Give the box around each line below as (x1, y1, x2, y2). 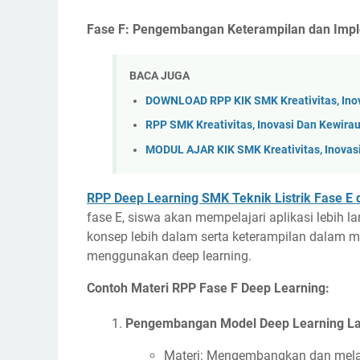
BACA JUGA (129, 69, 190, 83)
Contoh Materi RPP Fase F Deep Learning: (87, 280, 329, 297)
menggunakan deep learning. (87, 248, 252, 264)
